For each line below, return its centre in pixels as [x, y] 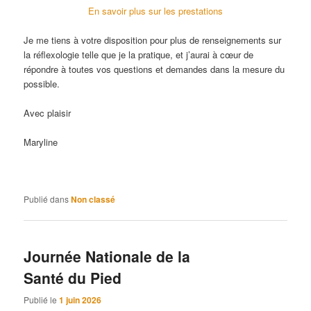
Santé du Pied [73, 278]
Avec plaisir [48, 112]
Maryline [41, 142]
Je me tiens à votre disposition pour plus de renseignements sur [153, 40]
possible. [42, 83]
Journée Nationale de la [107, 257]
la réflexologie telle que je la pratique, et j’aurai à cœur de [139, 54]
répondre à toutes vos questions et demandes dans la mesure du [154, 69]
